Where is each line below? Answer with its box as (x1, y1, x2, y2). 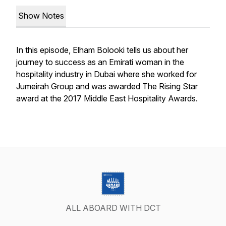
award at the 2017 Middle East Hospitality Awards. (16, 93, 198, 103)
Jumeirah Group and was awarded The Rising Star (16, 81, 198, 91)
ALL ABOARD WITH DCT (65, 203, 161, 213)
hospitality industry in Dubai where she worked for (16, 69, 197, 79)
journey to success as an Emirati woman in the (16, 57, 184, 67)
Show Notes (18, 11, 64, 21)
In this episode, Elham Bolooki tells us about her (16, 45, 188, 55)
